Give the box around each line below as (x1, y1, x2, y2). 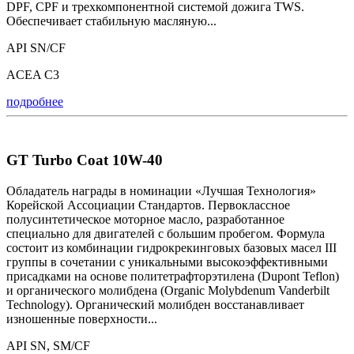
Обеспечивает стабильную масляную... (6, 13, 217, 28)
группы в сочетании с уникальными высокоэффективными (6, 254, 328, 269)
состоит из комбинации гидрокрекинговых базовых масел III (6, 240, 337, 254)
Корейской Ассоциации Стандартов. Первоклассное (6, 198, 290, 212)
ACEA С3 (6, 67, 59, 81)
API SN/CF (6, 40, 66, 55)
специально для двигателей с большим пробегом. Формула (6, 226, 325, 240)
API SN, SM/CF (6, 338, 90, 352)
